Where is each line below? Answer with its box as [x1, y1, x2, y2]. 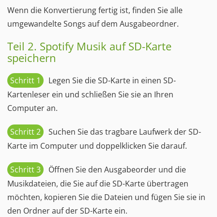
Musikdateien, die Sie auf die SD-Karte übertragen [7, 178, 188, 189]
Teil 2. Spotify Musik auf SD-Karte [7, 38, 171, 53]
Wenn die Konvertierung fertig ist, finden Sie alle [7, 4, 183, 15]
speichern [7, 50, 56, 65]
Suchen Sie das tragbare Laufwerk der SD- [48, 126, 201, 137]
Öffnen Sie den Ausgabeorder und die [48, 164, 186, 175]
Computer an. [7, 102, 58, 113]
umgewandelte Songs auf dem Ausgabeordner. [7, 18, 179, 29]
